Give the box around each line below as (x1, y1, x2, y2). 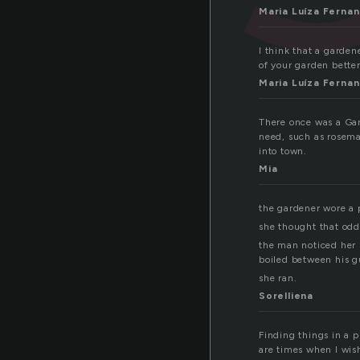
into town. (259, 145, 307, 157)
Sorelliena (259, 290, 313, 302)
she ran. (259, 272, 297, 284)
